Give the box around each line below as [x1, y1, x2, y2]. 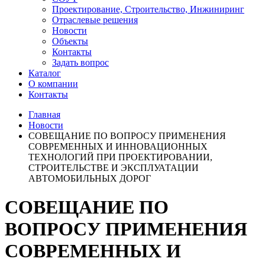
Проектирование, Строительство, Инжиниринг [52, 4, 244, 14]
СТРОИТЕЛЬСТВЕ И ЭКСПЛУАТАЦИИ [28, 163, 199, 173]
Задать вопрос [52, 57, 109, 67]
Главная [28, 109, 60, 119]
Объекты [52, 36, 88, 46]
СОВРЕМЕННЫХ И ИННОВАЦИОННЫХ [28, 141, 208, 151]
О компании [28, 79, 78, 89]
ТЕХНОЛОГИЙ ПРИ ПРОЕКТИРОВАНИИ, [28, 152, 212, 162]
